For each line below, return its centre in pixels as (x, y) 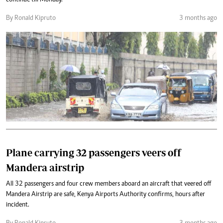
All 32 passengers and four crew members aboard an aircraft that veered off (109, 184)
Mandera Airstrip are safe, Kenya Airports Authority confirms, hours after (106, 195)
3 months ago (198, 18)
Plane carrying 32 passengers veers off (94, 153)
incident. (18, 205)
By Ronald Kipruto (31, 18)
